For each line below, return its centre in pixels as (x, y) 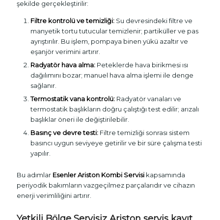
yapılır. (40, 153)
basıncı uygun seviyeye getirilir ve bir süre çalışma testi (116, 143)
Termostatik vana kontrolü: (72, 99)
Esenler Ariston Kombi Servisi (98, 175)
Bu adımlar (34, 175)
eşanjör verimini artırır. (65, 52)
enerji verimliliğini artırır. (54, 196)
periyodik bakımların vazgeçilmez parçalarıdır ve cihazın (106, 185)
